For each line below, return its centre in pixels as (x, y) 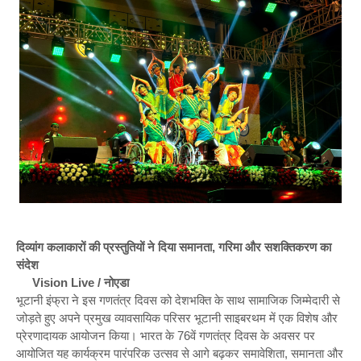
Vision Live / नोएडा (81, 282)
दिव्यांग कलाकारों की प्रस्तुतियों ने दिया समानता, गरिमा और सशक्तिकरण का (174, 247)
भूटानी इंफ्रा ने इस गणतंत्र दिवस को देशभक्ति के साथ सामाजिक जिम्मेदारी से (178, 300)
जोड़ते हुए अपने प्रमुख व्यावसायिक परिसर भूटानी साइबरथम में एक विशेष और (177, 318)
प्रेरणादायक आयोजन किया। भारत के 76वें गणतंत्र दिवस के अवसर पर (166, 336)
